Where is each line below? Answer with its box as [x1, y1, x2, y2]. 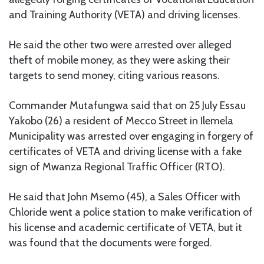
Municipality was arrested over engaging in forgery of [9, 130, 253, 143]
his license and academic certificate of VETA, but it [9, 221, 242, 235]
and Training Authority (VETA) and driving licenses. [9, 8, 240, 22]
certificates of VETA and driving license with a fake [9, 145, 242, 159]
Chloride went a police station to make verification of [9, 206, 253, 219]
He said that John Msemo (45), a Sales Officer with [9, 190, 240, 204]
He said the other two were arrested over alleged [9, 38, 232, 52]
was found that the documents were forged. [9, 236, 212, 250]
